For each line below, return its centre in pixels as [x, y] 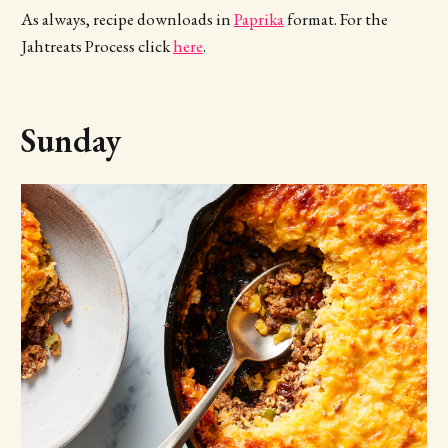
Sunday [70, 140]
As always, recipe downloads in [127, 19]
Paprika [258, 19]
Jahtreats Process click [96, 46]
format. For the [335, 19]
